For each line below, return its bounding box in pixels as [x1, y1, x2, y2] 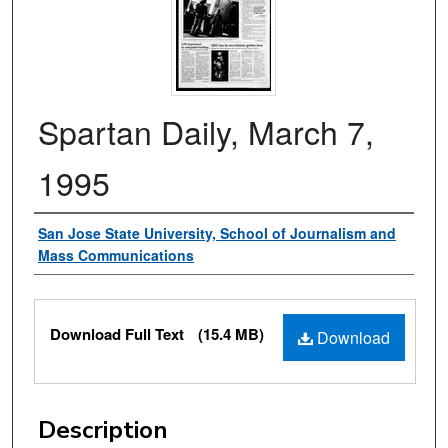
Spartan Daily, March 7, [38, 108, 374, 155]
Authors [34, 218, 124, 251]
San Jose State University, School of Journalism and [38, 223, 396, 244]
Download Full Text [50, 323, 188, 346]
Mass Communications [38, 245, 194, 266]
